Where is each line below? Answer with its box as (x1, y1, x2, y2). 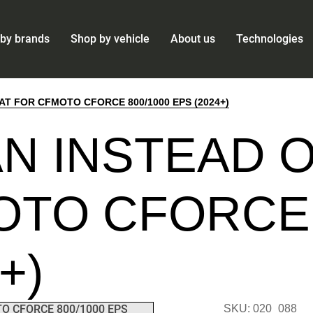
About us (170, 32, 215, 45)
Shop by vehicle (71, 32, 150, 45)
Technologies (236, 32, 303, 45)
